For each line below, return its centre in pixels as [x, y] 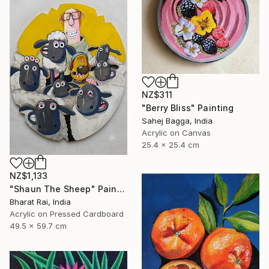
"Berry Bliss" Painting [188, 108]
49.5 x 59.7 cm [38, 225]
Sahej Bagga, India [177, 121]
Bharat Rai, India [40, 201]
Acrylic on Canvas [176, 133]
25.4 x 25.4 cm [171, 145]
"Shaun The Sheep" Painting [121, 189]
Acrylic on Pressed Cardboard [67, 213]
